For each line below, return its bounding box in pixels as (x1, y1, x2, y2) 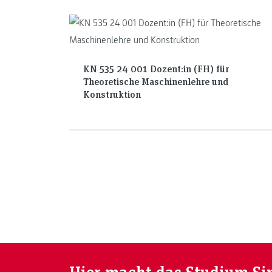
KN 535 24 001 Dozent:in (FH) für (83, 62, 229, 75)
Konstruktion (83, 87, 141, 101)
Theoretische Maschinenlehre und (83, 75, 228, 88)
